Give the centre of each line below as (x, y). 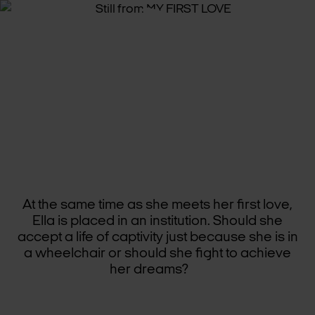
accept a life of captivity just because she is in (157, 238)
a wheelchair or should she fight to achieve (157, 254)
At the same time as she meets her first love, (157, 205)
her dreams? (157, 270)
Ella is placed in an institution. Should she (157, 221)
